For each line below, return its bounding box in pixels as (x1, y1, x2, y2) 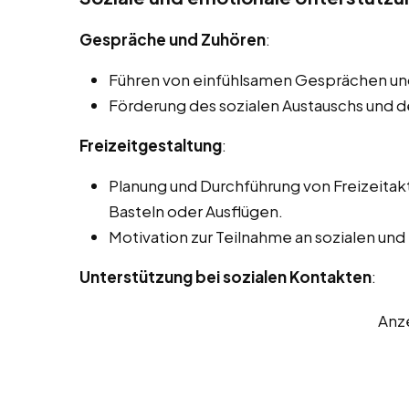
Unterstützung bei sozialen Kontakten (79, 267, 372, 288)
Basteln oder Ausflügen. (109, 201, 283, 222)
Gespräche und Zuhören (79, 29, 266, 50)
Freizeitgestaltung (79, 135, 222, 156)
